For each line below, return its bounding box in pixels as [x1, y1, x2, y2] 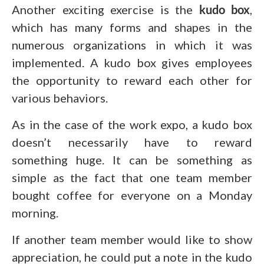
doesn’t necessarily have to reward [12, 134, 252, 149]
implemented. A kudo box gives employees [12, 55, 252, 70]
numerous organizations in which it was [12, 37, 252, 52]
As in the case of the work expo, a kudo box [12, 117, 252, 131]
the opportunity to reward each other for [12, 72, 252, 87]
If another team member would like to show [12, 232, 252, 246]
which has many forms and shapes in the [12, 19, 252, 34]
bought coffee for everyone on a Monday [12, 187, 252, 202]
